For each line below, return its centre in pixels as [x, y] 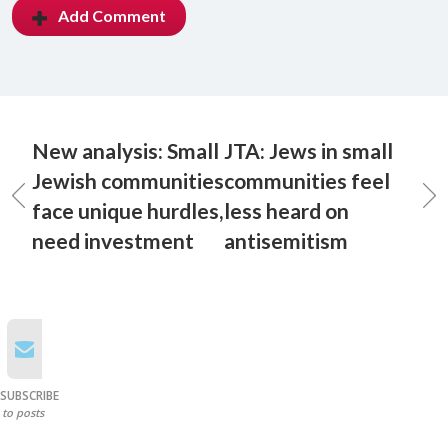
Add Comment [112, 16]
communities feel [307, 181]
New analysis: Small [125, 151]
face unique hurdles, [127, 211]
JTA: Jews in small [308, 151]
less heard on [286, 211]
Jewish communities [128, 181]
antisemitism [286, 241]
